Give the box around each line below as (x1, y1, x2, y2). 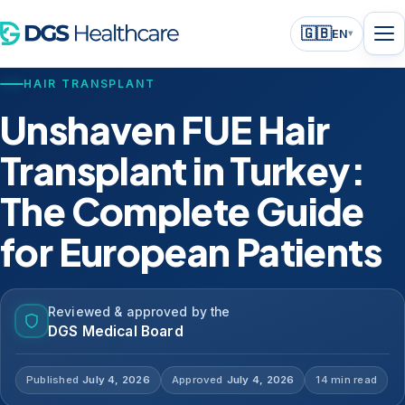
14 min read (316, 373, 377, 386)
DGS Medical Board (48, 323, 184, 340)
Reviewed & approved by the (48, 305, 231, 319)
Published (26, 373, 80, 386)
